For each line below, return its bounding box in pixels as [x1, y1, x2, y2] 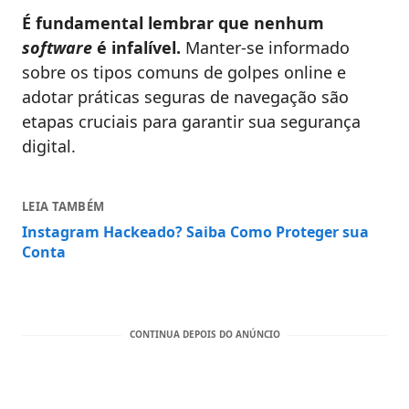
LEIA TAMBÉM [22, 198, 105, 215]
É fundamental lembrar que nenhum [22, 12, 324, 35]
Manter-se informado [181, 37, 350, 59]
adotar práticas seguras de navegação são [22, 86, 349, 109]
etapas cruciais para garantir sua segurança [22, 110, 361, 133]
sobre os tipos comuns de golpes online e [22, 61, 346, 84]
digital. [22, 135, 76, 158]
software [22, 37, 92, 59]
